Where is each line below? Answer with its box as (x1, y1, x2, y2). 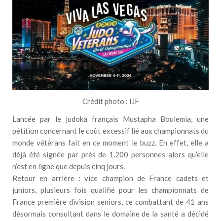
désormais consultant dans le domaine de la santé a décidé (12, 209, 209, 218)
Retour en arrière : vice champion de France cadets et (12, 173, 209, 183)
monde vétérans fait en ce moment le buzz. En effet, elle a (12, 138, 209, 147)
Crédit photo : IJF (82, 97, 139, 106)
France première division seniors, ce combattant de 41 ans (12, 197, 209, 206)
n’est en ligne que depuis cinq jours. (12, 161, 125, 171)
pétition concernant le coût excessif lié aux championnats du (12, 126, 209, 135)
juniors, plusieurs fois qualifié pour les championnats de (12, 185, 209, 194)
